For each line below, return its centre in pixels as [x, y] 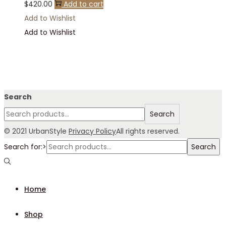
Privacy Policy [92, 131]
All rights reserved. [148, 131]
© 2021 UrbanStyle [36, 131]
